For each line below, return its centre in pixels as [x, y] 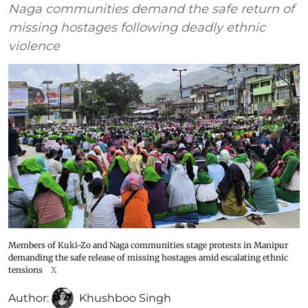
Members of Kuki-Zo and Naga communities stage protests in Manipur [148, 245]
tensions [25, 269]
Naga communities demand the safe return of [151, 9]
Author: [29, 298]
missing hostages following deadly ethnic [137, 27]
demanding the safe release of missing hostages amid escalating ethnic [148, 257]
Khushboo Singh [125, 298]
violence [34, 46]
